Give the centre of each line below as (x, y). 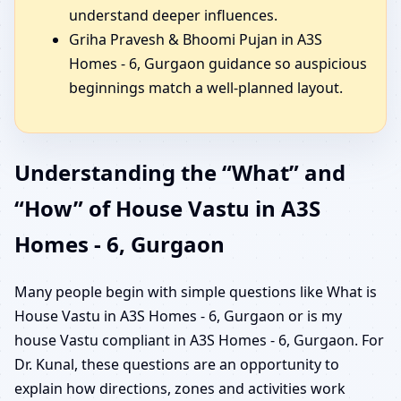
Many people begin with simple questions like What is (196, 292)
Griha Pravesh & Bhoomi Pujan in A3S (196, 40)
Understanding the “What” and (180, 173)
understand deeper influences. (173, 16)
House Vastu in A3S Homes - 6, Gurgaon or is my (178, 316)
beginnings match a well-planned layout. (206, 88)
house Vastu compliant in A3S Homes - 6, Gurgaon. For (199, 341)
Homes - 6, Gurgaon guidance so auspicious (218, 64)
